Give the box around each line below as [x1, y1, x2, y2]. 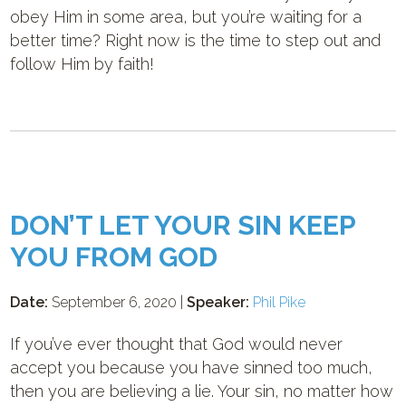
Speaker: [187, 294, 250, 311]
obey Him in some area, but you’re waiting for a [10, 7, 362, 26]
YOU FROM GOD [10, 241, 218, 273]
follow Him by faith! [10, 54, 155, 73]
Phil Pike [253, 294, 306, 311]
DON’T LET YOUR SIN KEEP [10, 209, 356, 241]
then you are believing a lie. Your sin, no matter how [10, 382, 394, 401]
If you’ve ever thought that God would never [10, 334, 343, 353]
